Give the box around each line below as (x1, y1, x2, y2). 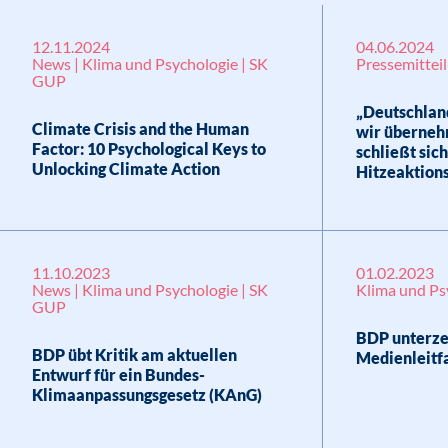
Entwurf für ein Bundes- (31, 365, 205, 384)
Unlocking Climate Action (31, 159, 220, 178)
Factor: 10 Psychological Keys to (31, 139, 266, 158)
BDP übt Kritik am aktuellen (31, 345, 237, 364)
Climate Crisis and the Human (31, 119, 249, 138)
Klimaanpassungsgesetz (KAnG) (31, 385, 262, 404)
